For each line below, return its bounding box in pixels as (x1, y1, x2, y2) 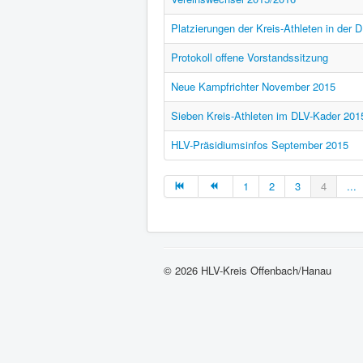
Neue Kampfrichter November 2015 (171, 79, 335, 94)
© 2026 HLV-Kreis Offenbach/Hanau (164, 263, 331, 278)
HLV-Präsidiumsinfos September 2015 (171, 137, 348, 152)
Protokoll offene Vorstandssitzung (171, 49, 328, 65)
